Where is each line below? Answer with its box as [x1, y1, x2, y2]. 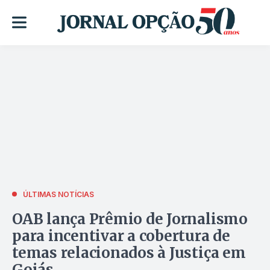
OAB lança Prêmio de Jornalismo [12, 209, 248, 228]
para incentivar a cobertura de [12, 226, 230, 245]
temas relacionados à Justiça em [12, 243, 246, 262]
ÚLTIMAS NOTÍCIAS [23, 189, 94, 199]
